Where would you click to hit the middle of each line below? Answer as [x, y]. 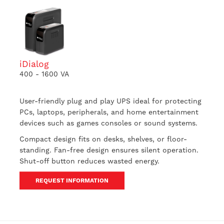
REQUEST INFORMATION [72, 180]
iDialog [34, 64]
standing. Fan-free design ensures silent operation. [109, 150]
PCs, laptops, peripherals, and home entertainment [109, 112]
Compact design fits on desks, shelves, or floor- [103, 139]
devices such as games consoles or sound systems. [108, 123]
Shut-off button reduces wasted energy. [89, 161]
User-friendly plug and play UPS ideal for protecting [110, 101]
